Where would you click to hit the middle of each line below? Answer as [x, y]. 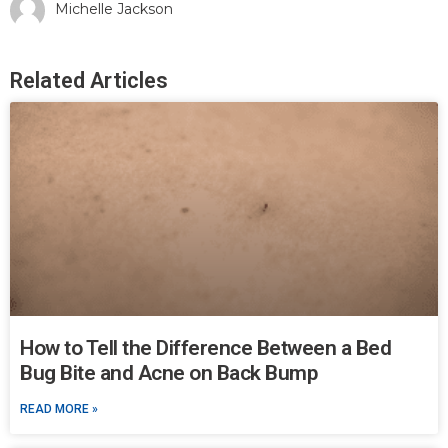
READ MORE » [59, 409]
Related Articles [89, 81]
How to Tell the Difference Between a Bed [205, 348]
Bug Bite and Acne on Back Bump [168, 373]
